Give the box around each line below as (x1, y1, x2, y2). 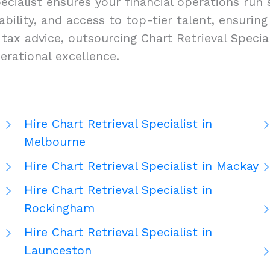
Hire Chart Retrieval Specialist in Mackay (24, 159, 259, 174)
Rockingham (24, 201, 95, 216)
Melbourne (24, 134, 86, 149)
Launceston (24, 243, 92, 258)
